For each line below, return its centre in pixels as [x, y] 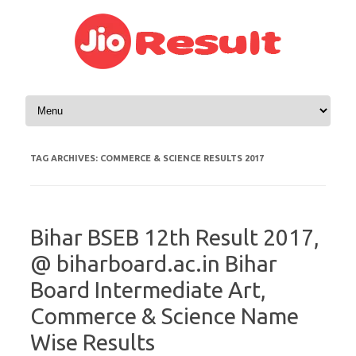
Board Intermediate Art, [148, 290]
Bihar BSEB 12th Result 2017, [175, 237]
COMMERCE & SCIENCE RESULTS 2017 [182, 158]
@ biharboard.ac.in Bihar [154, 263]
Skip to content [60, 98]
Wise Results [93, 342]
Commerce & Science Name [164, 316]
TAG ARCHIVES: [65, 158]
